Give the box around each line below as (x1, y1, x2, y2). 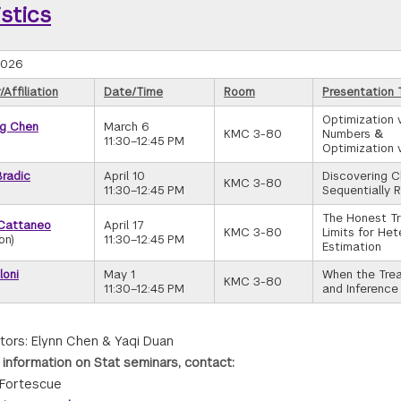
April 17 (104, 218, 143, 233)
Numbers (322, 126, 374, 141)
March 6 (104, 119, 149, 134)
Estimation (322, 239, 381, 254)
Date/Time (104, 84, 163, 99)
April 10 (104, 168, 145, 183)
